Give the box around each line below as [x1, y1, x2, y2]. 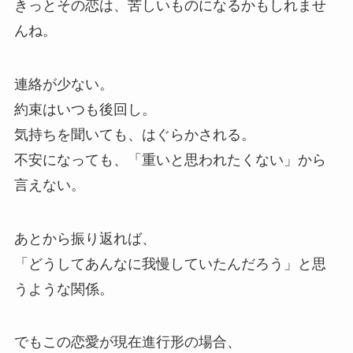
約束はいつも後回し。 [13, 101, 156, 117]
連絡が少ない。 [13, 76, 113, 92]
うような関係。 [13, 281, 113, 297]
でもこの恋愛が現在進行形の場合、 [13, 334, 241, 351]
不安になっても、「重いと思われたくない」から [13, 151, 326, 168]
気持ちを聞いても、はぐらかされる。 [13, 126, 255, 143]
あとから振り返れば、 [13, 230, 156, 247]
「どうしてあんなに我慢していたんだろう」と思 [13, 255, 326, 272]
